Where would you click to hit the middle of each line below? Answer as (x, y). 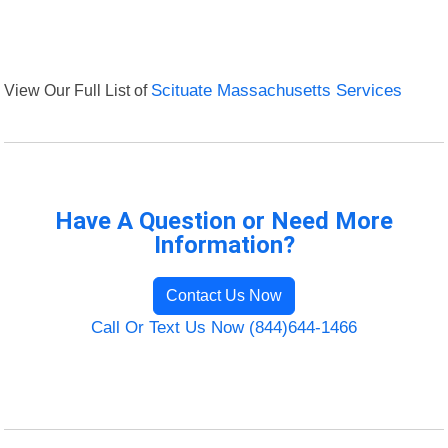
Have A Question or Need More (224, 221)
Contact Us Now (224, 296)
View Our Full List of (78, 90)
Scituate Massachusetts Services (277, 91)
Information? (224, 245)
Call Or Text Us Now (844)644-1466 (224, 328)
